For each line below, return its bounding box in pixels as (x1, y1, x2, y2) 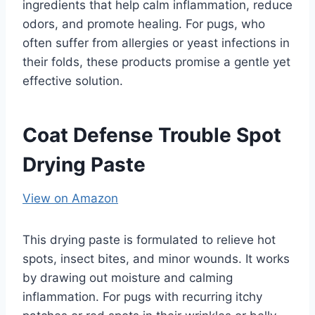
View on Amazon (22, 191, 118, 205)
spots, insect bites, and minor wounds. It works (22, 251, 290, 266)
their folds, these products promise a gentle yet (22, 54, 290, 69)
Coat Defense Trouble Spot (22, 122, 281, 147)
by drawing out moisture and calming (22, 270, 233, 285)
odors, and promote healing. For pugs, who (22, 16, 265, 31)
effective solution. (22, 73, 123, 88)
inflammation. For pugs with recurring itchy (22, 289, 262, 304)
